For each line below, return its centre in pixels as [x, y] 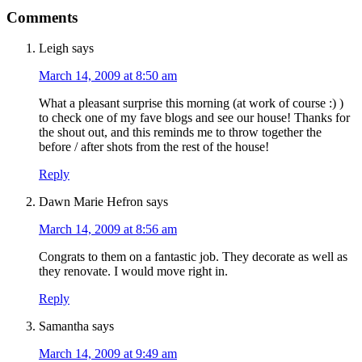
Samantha [64, 326]
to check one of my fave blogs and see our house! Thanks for [194, 118]
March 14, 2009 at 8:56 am [108, 229]
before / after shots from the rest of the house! [154, 147]
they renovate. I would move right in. [133, 271]
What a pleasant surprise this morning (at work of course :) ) [191, 103]
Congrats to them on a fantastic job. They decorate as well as [193, 257]
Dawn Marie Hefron [91, 202]
